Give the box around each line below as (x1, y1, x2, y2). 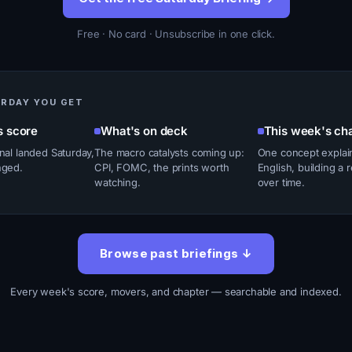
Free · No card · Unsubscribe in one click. (77, 27, 275, 40)
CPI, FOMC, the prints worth (94, 161, 229, 174)
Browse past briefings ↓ (100, 246, 252, 261)
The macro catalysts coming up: (94, 146, 244, 159)
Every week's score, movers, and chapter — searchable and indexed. (10, 285, 342, 298)
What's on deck (101, 123, 188, 138)
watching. (94, 176, 141, 189)
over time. (257, 176, 305, 189)
